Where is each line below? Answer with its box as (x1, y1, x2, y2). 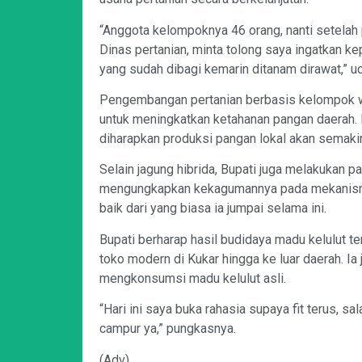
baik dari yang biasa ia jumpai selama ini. (99, 200, 326, 217)
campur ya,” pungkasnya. (99, 321, 236, 337)
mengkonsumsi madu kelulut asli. (99, 270, 286, 286)
